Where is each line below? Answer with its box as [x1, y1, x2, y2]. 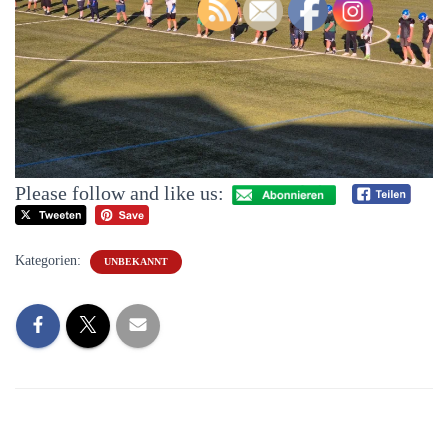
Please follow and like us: [15, 181, 224, 204]
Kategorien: [15, 253, 85, 269]
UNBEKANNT [104, 256, 168, 268]
